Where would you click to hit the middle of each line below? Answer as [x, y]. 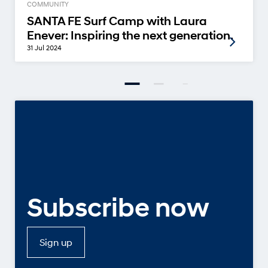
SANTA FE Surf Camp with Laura [117, 22]
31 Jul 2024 [44, 48]
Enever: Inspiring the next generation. [130, 36]
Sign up [56, 242]
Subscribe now [118, 207]
